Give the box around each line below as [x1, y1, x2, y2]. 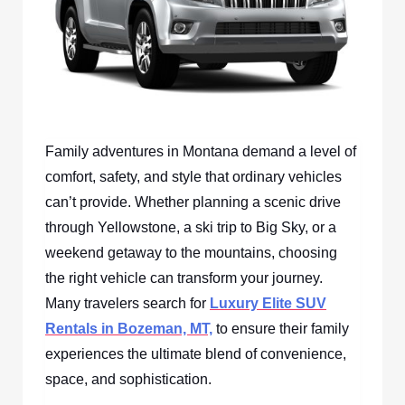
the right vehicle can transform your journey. [45, 270, 323, 287]
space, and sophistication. [45, 372, 212, 388]
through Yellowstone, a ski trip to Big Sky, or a [45, 220, 336, 236]
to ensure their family [212, 321, 349, 337]
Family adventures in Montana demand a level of [45, 144, 356, 160]
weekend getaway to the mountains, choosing [45, 245, 337, 261]
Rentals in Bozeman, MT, [45, 321, 212, 337]
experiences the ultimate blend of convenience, [45, 346, 346, 363]
